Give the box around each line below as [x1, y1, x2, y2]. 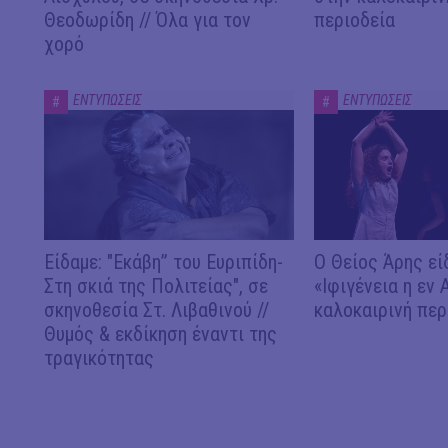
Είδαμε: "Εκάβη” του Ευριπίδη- [44, 250, 283, 275]
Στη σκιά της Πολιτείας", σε [44, 274, 268, 299]
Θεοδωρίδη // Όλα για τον [44, 7, 251, 32]
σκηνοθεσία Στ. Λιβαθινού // [44, 298, 269, 323]
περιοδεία [313, 7, 395, 32]
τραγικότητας [44, 346, 154, 371]
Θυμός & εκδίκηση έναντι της [44, 322, 277, 347]
